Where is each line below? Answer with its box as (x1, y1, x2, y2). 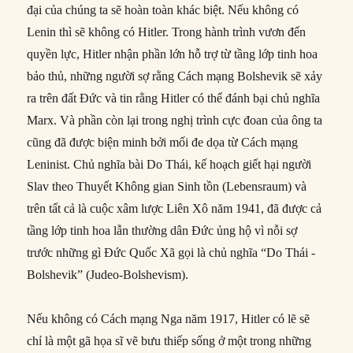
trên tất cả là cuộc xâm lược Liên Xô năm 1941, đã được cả (27, 201, 322, 215)
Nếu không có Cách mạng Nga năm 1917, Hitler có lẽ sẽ (27, 311, 310, 325)
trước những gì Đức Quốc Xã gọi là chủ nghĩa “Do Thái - (27, 245, 316, 259)
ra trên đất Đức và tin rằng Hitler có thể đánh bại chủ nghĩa (27, 91, 321, 105)
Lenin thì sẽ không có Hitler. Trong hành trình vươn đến (27, 24, 307, 39)
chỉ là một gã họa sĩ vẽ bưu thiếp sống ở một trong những (27, 333, 312, 347)
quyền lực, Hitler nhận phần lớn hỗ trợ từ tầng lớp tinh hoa (27, 46, 318, 61)
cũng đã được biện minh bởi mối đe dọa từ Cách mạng (27, 135, 299, 149)
